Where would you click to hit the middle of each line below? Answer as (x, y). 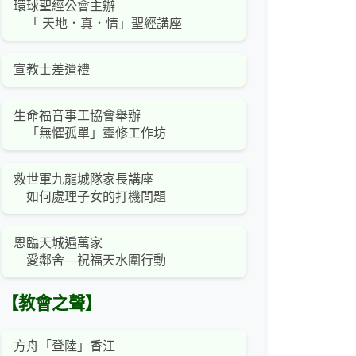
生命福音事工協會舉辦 (77, 116)
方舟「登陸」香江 (64, 346)
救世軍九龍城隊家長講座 (83, 180)
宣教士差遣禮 (52, 70)
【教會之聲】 (52, 304)
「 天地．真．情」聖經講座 (98, 24)
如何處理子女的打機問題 (90, 197)
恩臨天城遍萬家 (58, 243)
